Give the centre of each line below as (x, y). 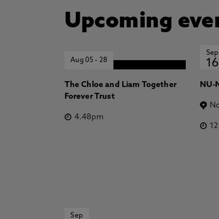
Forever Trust (89, 97)
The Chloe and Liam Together (120, 85)
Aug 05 (83, 60)
